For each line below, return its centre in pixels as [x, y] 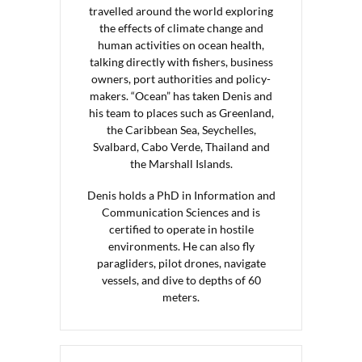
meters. [181, 297]
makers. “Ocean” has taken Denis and [181, 96]
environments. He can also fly [181, 246]
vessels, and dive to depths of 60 [181, 280]
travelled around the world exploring [181, 11]
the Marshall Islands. [181, 164]
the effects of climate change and [181, 28]
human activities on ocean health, [181, 45]
